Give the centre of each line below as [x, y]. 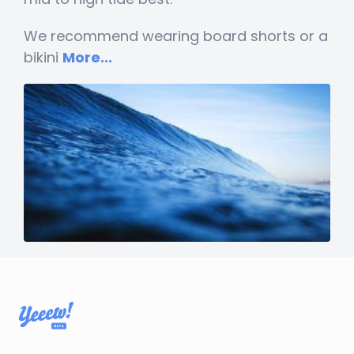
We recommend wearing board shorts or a [176, 36]
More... [87, 57]
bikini [43, 57]
